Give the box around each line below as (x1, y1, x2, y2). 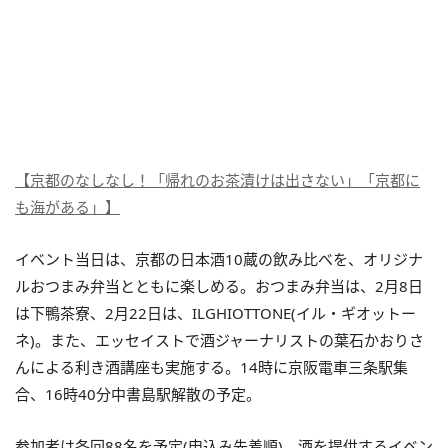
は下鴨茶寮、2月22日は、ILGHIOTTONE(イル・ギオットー (15, 303, 416, 323)
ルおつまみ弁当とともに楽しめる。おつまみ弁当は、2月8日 (15, 276, 423, 296)
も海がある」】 (15, 197, 120, 217)
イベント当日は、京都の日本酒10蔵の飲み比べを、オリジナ (15, 249, 423, 269)
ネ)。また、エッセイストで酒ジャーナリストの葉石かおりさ (15, 330, 424, 350)
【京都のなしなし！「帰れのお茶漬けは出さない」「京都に (15, 170, 420, 190)
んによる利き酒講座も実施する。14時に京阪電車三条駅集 (15, 357, 408, 377)
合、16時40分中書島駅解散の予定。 (15, 384, 261, 404)
